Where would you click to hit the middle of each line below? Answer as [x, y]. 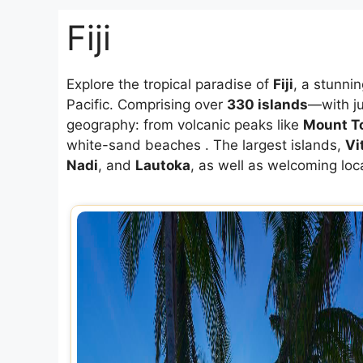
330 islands [267, 105]
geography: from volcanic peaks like [185, 125]
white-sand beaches [134, 145]
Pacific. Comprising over [147, 105]
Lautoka [163, 165]
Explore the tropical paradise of [170, 84]
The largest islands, [279, 145]
